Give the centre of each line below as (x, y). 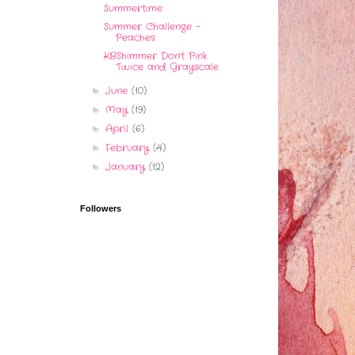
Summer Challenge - (152, 27)
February (130, 148)
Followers (101, 209)
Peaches (135, 38)
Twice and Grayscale (167, 67)
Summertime (133, 9)
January (128, 167)
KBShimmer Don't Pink (155, 56)
